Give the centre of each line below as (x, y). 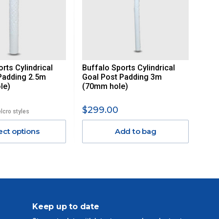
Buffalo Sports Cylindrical (129, 67)
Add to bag (135, 131)
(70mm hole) (105, 86)
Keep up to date (66, 207)
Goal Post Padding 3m (122, 77)
